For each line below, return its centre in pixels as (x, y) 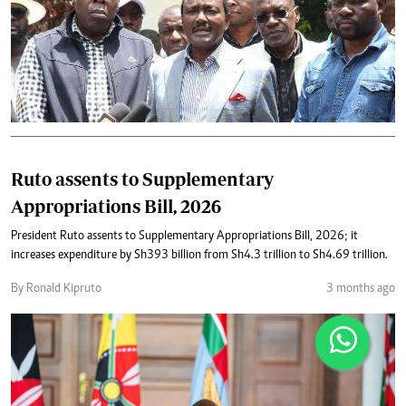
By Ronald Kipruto (56, 289)
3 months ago (361, 289)
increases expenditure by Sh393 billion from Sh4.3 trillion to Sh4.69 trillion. (199, 256)
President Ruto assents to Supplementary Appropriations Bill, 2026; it (184, 237)
